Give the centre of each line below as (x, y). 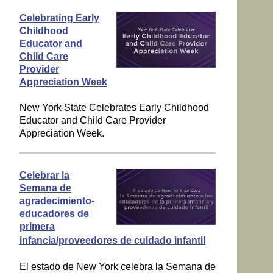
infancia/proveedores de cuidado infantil (112, 241)
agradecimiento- (57, 201)
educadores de (54, 214)
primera (37, 227)
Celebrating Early (59, 18)
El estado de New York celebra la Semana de (117, 266)
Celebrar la (44, 175)
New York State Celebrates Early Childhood (114, 108)
